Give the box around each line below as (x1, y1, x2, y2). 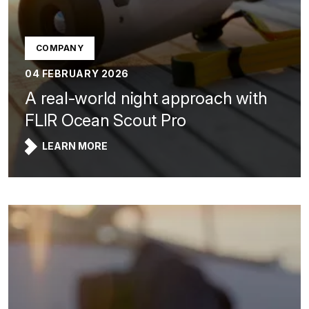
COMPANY (36, 43, 84, 53)
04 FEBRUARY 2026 (25, 68, 129, 79)
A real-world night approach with (25, 88, 268, 108)
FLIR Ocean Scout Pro (25, 110, 187, 130)
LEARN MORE (42, 140, 108, 152)
